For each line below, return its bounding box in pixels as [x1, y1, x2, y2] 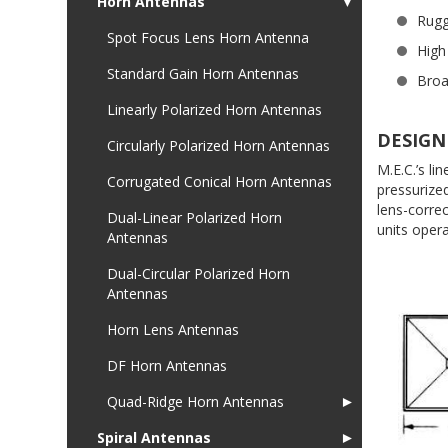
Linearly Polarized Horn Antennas [107, 100, 322, 120]
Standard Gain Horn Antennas [107, 64, 299, 84]
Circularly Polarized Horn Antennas [107, 136, 330, 156]
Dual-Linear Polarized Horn [107, 208, 282, 228]
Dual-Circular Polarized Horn [107, 264, 290, 284]
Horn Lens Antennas [107, 320, 239, 340]
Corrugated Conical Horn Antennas [107, 172, 332, 192]
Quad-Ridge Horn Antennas [107, 392, 284, 412]
